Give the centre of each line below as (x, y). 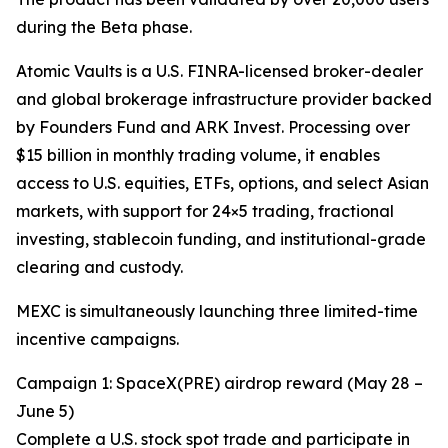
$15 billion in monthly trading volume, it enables (198, 154)
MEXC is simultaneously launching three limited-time (217, 310)
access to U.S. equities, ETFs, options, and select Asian (222, 182)
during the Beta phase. (104, 26)
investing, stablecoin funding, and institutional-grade (221, 238)
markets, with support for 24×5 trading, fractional (205, 210)
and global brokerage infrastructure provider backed (224, 98)
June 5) (45, 410)
